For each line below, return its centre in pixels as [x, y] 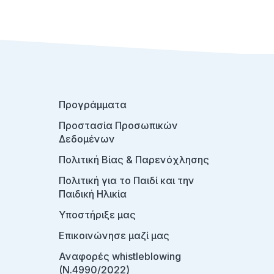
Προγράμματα [93, 105]
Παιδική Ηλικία [93, 194]
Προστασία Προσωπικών [118, 125]
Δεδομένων [87, 139]
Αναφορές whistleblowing [120, 256]
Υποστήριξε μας [97, 215]
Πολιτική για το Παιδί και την [127, 180]
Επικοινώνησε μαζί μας [114, 235]
